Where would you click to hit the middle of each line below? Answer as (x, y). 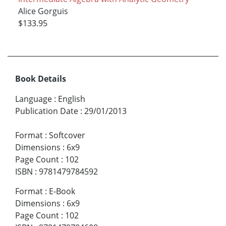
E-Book (62, 191)
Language (34, 99)
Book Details (41, 78)
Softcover (67, 135)
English (72, 99)
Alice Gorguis (43, 11)
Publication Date (47, 111)
